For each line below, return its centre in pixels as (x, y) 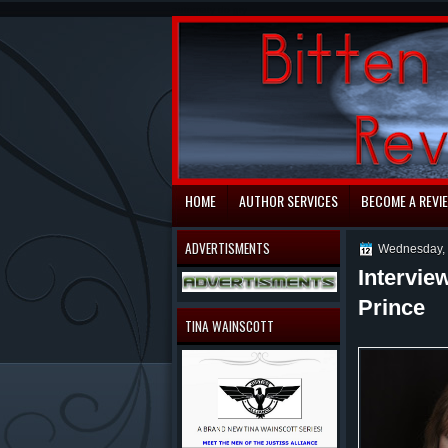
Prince (391, 307)
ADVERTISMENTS (227, 248)
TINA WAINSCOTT (229, 326)
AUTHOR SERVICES (288, 200)
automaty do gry (209, 9)
